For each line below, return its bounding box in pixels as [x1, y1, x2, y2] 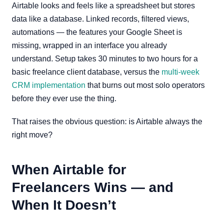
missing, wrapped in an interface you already [12, 41, 167, 50]
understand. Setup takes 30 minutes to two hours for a [12, 55, 198, 63]
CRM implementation [12, 81, 85, 89]
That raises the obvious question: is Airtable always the [12, 117, 202, 126]
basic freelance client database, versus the [12, 68, 162, 76]
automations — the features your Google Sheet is [12, 28, 182, 36]
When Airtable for [12, 162, 126, 177]
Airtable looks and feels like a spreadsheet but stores [12, 1, 195, 10]
